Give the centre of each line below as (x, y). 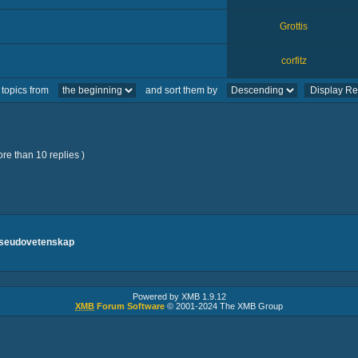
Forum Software (129, 306)
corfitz (294, 61)
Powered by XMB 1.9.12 (179, 296)
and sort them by (181, 90)
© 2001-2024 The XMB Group (224, 306)
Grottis (294, 26)
